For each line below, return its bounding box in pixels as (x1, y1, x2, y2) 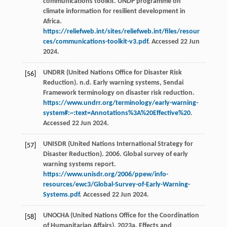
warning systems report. (43, 161, 116, 169)
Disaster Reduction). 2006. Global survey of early (43, 150, 188, 159)
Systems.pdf (43, 191, 80, 199)
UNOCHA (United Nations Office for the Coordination (43, 212, 199, 220)
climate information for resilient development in (43, 8, 185, 16)
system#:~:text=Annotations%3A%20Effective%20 (43, 109, 191, 118)
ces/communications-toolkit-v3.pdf (43, 38, 148, 46)
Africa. (43, 18, 62, 26)
